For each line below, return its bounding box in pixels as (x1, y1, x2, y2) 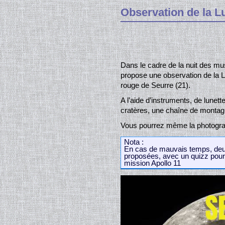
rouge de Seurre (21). (121, 81, 190, 89)
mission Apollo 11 (124, 159, 181, 167)
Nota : (124, 138, 144, 146)
